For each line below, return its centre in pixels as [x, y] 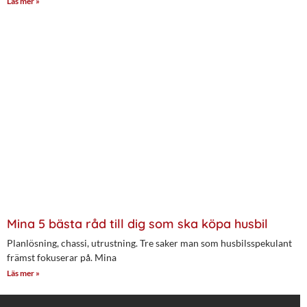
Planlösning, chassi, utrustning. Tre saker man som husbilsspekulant [149, 243]
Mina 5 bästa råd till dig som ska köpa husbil [137, 223]
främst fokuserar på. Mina [62, 257]
